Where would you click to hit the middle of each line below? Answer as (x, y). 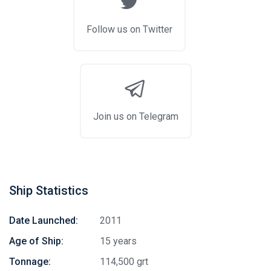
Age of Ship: (36, 241)
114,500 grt (124, 262)
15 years (118, 241)
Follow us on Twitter (129, 30)
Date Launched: (44, 221)
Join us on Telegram (135, 117)
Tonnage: (30, 262)
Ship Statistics (49, 191)
